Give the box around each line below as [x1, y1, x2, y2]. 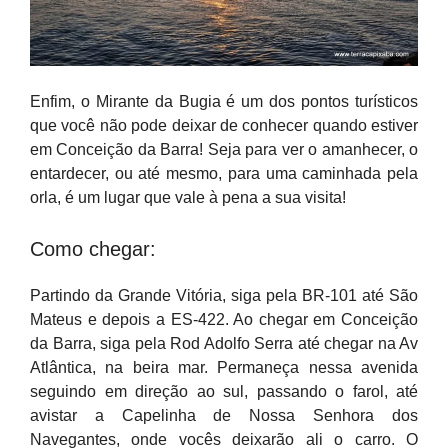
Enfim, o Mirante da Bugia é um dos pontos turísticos [30, 93, 418, 110]
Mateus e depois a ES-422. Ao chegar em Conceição [30, 311, 418, 328]
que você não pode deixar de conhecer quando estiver [30, 117, 418, 134]
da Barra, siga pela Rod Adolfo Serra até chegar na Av [30, 335, 418, 352]
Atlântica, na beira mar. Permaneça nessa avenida [30, 359, 418, 376]
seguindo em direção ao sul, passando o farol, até [30, 383, 418, 400]
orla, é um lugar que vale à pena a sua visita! [30, 189, 346, 206]
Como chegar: [30, 238, 156, 260]
